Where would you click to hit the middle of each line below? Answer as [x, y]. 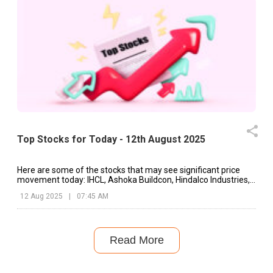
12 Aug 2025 [41, 196]
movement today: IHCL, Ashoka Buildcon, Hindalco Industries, [133, 179]
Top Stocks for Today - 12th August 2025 [111, 140]
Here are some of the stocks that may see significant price [129, 170]
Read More [136, 240]
